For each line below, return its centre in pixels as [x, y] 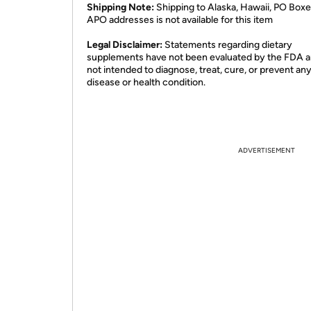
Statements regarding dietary [227, 45]
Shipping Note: [120, 7]
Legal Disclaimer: [125, 45]
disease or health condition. [146, 82]
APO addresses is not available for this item [180, 20]
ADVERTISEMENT [267, 150]
